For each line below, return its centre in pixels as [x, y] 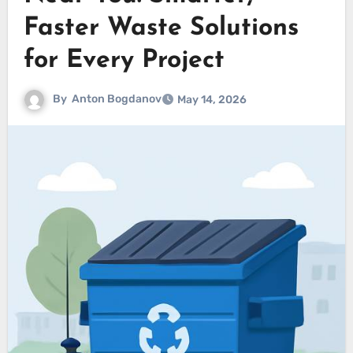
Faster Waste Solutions [161, 29]
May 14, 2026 [212, 100]
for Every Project [124, 61]
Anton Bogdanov [116, 99]
